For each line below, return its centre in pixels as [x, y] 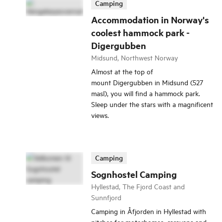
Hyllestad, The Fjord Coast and [138, 186]
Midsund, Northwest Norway [135, 57]
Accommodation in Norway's [150, 20]
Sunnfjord [106, 197]
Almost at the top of [122, 71]
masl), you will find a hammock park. [146, 93]
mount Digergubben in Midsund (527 [147, 82]
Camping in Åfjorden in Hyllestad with [149, 211]
